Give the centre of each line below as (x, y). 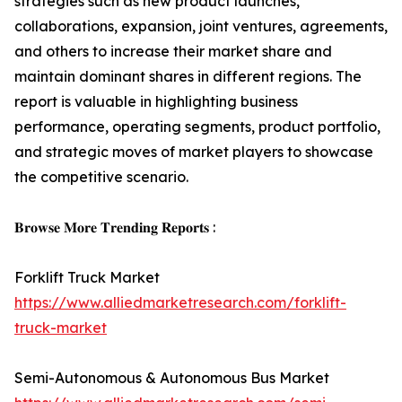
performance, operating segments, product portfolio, (197, 127)
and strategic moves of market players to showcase (194, 152)
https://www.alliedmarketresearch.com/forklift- (180, 302)
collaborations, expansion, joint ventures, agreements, (201, 26)
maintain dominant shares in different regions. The (188, 76)
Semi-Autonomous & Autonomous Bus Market (172, 378)
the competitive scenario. (101, 177)
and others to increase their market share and (173, 51)
